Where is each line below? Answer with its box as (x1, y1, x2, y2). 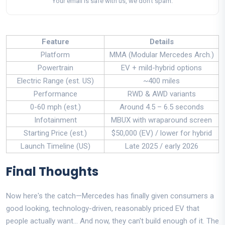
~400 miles (143, 76, 180, 86)
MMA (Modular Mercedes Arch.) (109, 50, 214, 60)
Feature (41, 37, 69, 47)
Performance (33, 89, 77, 99)
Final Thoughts (6, 163, 98, 180)
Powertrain (37, 63, 73, 73)
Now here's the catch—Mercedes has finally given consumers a (6, 191, 214, 201)
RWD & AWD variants (127, 89, 196, 99)
